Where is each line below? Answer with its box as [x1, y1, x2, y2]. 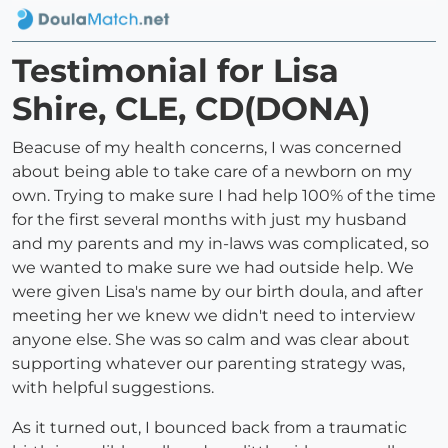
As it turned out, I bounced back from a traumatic [12, 418, 407, 438]
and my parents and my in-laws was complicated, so [12, 234, 429, 254]
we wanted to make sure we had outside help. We [12, 258, 414, 278]
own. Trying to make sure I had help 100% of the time [12, 186, 436, 206]
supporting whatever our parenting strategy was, [12, 354, 405, 374]
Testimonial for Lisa [12, 51, 339, 91]
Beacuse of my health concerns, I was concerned [12, 138, 402, 158]
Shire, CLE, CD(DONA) [12, 89, 370, 129]
